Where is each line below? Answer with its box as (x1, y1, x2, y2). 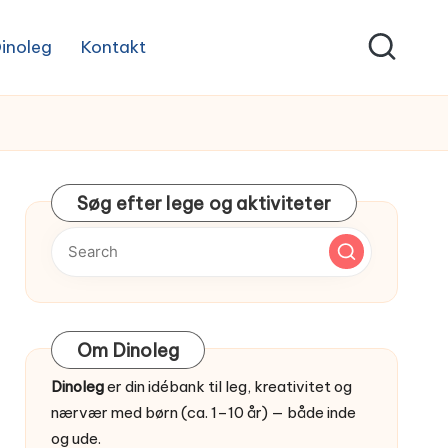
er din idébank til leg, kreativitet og (103, 376, 352, 396)
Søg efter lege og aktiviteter (76, 191, 332, 215)
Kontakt (80, 35, 146, 58)
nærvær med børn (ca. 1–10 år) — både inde (50, 402, 356, 422)
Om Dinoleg (76, 338, 180, 362)
